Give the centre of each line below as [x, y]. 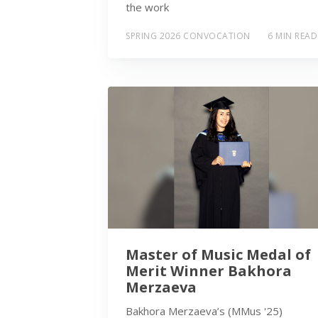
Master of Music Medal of [218, 255]
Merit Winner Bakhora [209, 271]
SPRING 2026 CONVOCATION [188, 36]
